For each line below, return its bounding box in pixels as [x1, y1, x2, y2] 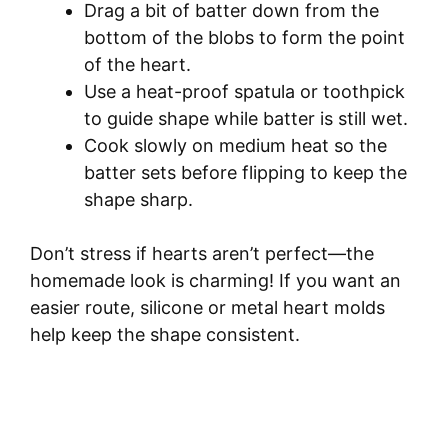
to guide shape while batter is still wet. [84, 108, 408, 130]
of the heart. [84, 54, 191, 76]
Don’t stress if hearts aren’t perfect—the [30, 243, 374, 265]
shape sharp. [84, 189, 193, 211]
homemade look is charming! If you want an [30, 270, 401, 292]
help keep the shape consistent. [30, 324, 300, 346]
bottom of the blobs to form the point [84, 27, 405, 49]
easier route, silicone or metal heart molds [30, 297, 385, 319]
